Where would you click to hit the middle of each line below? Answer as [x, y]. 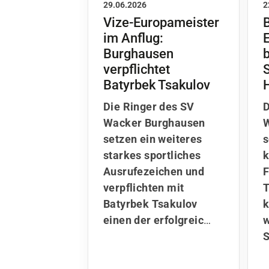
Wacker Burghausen [154, 123]
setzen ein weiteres [153, 139]
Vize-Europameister [161, 23]
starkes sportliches [152, 156]
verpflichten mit [144, 188]
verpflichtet [137, 69]
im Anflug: [133, 38]
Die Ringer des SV [149, 107]
